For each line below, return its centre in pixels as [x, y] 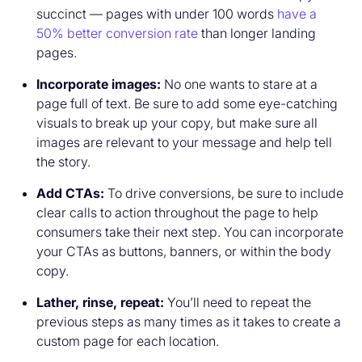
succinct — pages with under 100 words [157, 13]
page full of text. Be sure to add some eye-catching [187, 103]
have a [297, 13]
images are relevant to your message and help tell [184, 142]
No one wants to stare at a [239, 84]
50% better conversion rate [117, 33]
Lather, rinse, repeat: [100, 302]
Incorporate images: [99, 84]
